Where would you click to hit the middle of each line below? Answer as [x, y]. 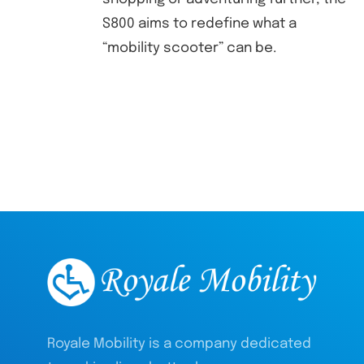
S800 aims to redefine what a [199, 24]
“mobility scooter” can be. [189, 48]
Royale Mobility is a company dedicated [180, 344]
